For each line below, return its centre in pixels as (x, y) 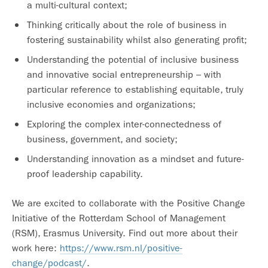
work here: (36, 248)
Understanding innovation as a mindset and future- (135, 159)
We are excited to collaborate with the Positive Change (129, 203)
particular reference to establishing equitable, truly (135, 89)
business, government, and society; (102, 139)
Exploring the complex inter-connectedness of (124, 124)
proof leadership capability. (85, 173)
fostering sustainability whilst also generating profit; (137, 39)
